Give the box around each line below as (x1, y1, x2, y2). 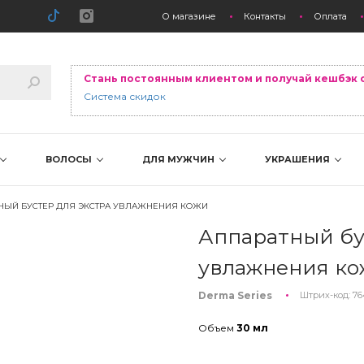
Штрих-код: (300, 288, 353, 301)
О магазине (162, 10, 216, 22)
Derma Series (198, 288, 272, 301)
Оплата (314, 10, 347, 22)
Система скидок (83, 90, 166, 102)
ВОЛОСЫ (45, 153, 95, 165)
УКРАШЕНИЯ (264, 153, 332, 165)
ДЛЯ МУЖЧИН (141, 153, 217, 165)
